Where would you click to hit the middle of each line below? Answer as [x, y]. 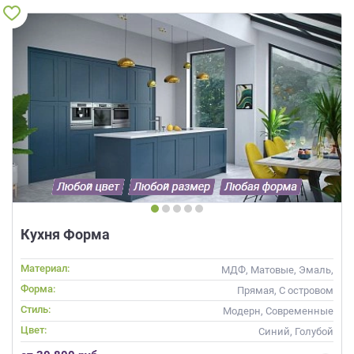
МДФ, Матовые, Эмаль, [277, 269]
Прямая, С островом [285, 290]
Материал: [45, 268]
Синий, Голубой [296, 331]
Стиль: [36, 309]
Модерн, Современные [278, 311]
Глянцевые [307, 284]
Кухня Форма [65, 234]
